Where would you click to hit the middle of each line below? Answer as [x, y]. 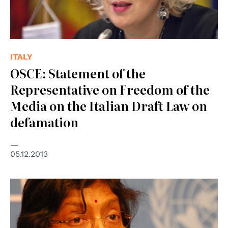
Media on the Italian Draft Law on [109, 105]
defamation [44, 122]
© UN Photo [32, 185]
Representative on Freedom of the [110, 89]
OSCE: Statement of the [78, 73]
